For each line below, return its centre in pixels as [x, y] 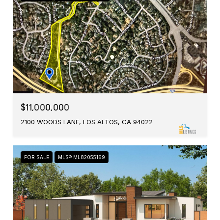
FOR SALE [37, 157]
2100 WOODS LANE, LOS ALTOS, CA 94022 [87, 122]
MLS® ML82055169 [82, 157]
